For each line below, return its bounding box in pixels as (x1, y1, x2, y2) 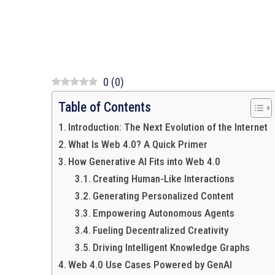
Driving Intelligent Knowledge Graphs (93, 241, 250, 254)
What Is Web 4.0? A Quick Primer (68, 138, 208, 150)
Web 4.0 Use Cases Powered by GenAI (68, 258, 233, 271)
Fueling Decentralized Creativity (93, 224, 229, 236)
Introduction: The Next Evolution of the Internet (68, 121, 268, 133)
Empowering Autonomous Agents (93, 207, 235, 219)
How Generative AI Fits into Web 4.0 (68, 155, 221, 168)
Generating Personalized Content (93, 190, 234, 202)
